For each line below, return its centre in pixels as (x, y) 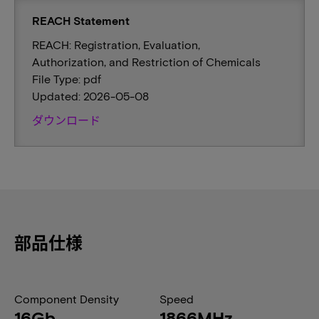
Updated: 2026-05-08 (90, 96)
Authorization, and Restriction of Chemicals (146, 62)
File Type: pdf (67, 79)
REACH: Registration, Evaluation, (116, 45)
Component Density (67, 299)
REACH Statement (81, 20)
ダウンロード (66, 120)
